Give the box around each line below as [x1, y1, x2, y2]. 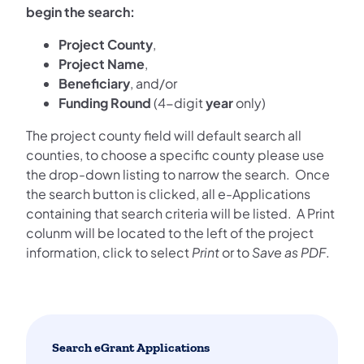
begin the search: [26, 3, 135, 21]
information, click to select [26, 244, 192, 262]
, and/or [130, 75, 180, 93]
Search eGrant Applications [52, 340, 210, 356]
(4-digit [151, 94, 206, 112]
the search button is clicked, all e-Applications [26, 185, 310, 203]
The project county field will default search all [26, 127, 301, 145]
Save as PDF [252, 244, 326, 262]
